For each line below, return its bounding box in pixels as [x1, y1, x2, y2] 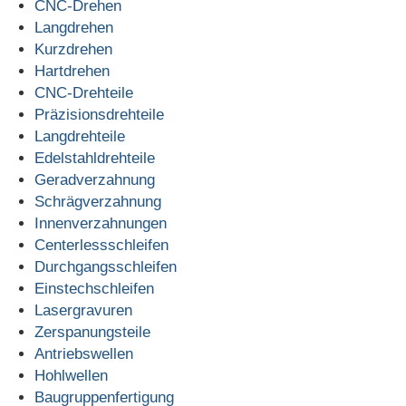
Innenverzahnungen [34, 215, 167, 232]
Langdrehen [34, 19, 113, 36]
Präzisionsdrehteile [34, 106, 164, 123]
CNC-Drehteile [34, 84, 133, 101]
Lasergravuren [34, 302, 132, 319]
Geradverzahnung [34, 171, 155, 188]
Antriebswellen [34, 345, 133, 362]
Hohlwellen [34, 367, 108, 384]
